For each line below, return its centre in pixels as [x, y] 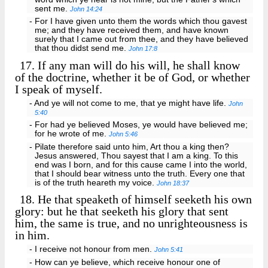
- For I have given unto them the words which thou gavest [138, 22]
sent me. [53, 8]
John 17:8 [143, 49]
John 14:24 [86, 9]
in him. [32, 235]
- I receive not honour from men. [92, 249]
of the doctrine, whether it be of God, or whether [133, 77]
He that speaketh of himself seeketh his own [144, 200]
